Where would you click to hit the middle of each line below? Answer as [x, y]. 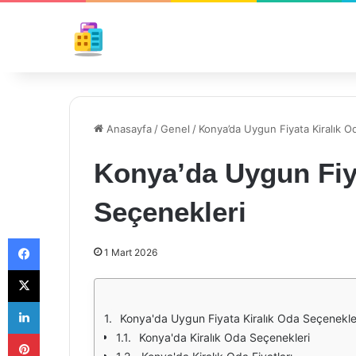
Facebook [63, 238]
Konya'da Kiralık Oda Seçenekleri [224, 337]
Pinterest [62, 333]
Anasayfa [128, 129]
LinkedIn [60, 301]
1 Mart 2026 [131, 252]
